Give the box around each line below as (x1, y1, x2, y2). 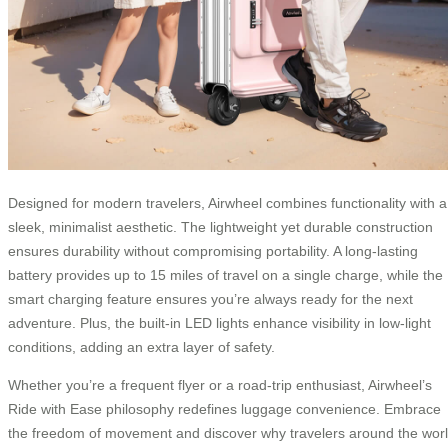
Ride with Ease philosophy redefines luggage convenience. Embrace (8, 400, 441, 417)
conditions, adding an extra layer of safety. (8, 338, 275, 355)
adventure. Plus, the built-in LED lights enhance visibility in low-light (8, 314, 431, 331)
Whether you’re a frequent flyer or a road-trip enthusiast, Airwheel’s (8, 376, 432, 393)
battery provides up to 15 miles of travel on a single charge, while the (8, 266, 443, 283)
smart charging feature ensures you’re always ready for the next (8, 290, 413, 307)
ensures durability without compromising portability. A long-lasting (8, 242, 418, 259)
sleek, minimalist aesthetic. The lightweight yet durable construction (8, 218, 433, 235)
